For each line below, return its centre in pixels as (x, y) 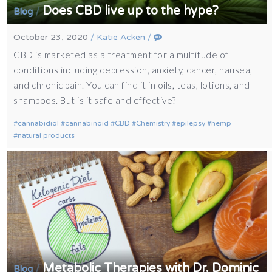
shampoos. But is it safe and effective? (95, 100)
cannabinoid (87, 124)
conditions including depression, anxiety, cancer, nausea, (133, 70)
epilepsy (191, 124)
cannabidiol (39, 124)
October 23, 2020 (51, 38)
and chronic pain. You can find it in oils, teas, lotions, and (132, 85)
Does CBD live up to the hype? (131, 11)
